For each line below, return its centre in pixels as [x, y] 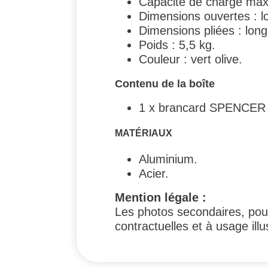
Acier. [154, 173]
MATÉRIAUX [144, 133]
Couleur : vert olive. [191, 59]
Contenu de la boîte [165, 83]
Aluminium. [168, 159]
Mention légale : [161, 197]
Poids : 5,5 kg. [177, 45]
